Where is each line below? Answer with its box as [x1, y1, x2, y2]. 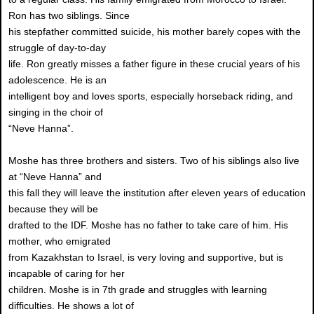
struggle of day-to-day [8, 42, 106, 54]
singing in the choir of [8, 107, 103, 118]
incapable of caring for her [8, 268, 125, 280]
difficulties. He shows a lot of [8, 300, 134, 312]
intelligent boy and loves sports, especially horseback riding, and [8, 90, 293, 102]
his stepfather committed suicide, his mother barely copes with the [8, 26, 301, 38]
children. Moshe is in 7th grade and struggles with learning [8, 284, 267, 296]
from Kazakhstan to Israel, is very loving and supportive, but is [8, 252, 283, 264]
